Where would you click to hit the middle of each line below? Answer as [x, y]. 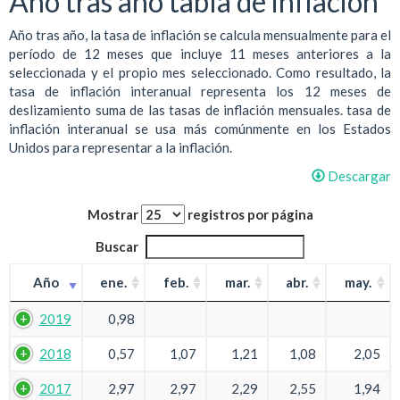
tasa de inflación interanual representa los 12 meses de [200, 92]
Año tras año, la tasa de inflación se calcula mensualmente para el [200, 35]
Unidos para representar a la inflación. [121, 148]
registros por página [249, 214]
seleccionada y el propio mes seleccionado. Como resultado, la [200, 73]
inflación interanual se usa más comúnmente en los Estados [200, 129]
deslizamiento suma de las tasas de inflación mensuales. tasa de [200, 110]
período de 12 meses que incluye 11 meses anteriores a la [200, 54]
